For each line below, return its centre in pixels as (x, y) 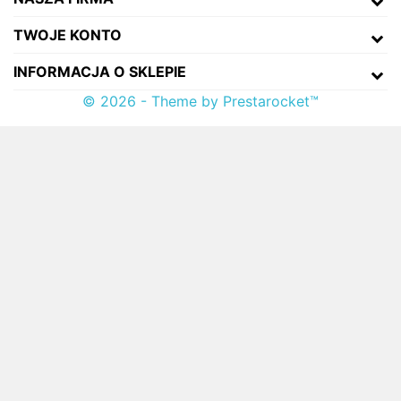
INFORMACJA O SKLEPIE (100, 71)
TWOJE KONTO (68, 34)
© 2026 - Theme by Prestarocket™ (200, 101)
